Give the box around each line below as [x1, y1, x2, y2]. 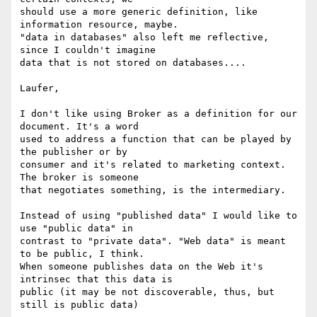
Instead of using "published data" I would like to [20, 210, 297, 221]
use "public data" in [20, 223, 133, 234]
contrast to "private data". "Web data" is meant [20, 236, 286, 247]
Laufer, [20, 83, 59, 94]
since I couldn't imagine [20, 45, 156, 56]
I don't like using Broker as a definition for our [20, 108, 297, 120]
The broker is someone [20, 172, 139, 183]
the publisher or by [20, 146, 127, 158]
